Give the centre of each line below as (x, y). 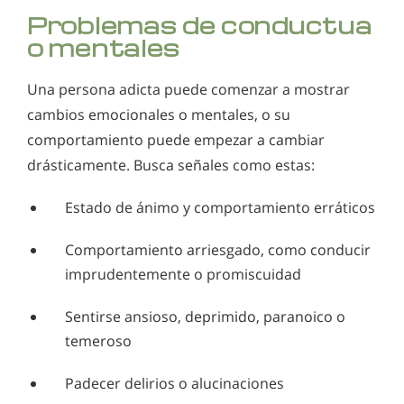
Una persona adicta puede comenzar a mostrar (188, 90)
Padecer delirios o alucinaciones (174, 384)
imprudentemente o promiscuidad (183, 275)
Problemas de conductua (200, 25)
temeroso (98, 341)
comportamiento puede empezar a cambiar (176, 140)
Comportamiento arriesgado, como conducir (218, 250)
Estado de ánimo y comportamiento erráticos (220, 208)
